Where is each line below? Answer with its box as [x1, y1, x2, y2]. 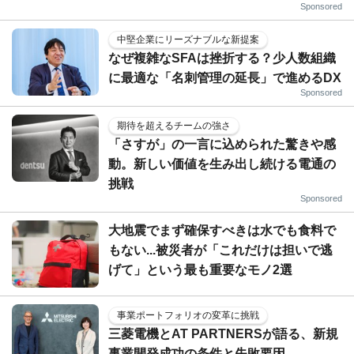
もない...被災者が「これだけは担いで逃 [108, 243, 333, 257]
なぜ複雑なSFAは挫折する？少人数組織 [108, 51, 336, 65]
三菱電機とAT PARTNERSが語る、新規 [108, 326, 338, 341]
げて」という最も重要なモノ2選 [108, 262, 292, 277]
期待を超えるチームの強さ [117, 119, 231, 131]
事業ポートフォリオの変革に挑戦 [117, 309, 259, 321]
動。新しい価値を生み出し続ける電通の [108, 156, 336, 171]
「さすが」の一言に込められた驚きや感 [108, 137, 336, 151]
